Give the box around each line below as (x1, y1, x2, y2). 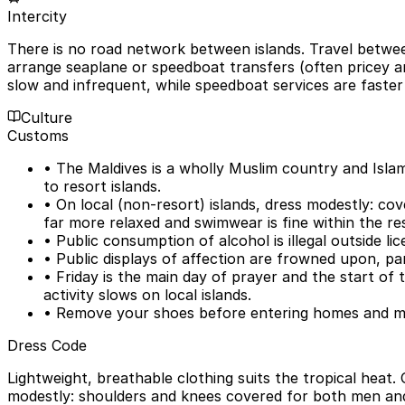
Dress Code (7, 335, 87, 354)
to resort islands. (43, 176, 161, 195)
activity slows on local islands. (43, 285, 251, 304)
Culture (21, 108, 72, 127)
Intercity (7, 6, 67, 25)
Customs (7, 126, 69, 145)
